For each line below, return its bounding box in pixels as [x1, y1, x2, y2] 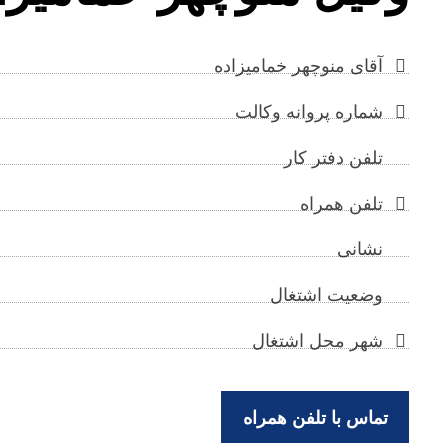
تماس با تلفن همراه [242, 407, 388, 428]
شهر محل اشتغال [252, 331, 384, 352]
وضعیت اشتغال [270, 285, 384, 306]
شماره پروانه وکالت [235, 101, 384, 122]
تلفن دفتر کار [284, 147, 384, 168]
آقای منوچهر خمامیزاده [214, 55, 384, 76]
